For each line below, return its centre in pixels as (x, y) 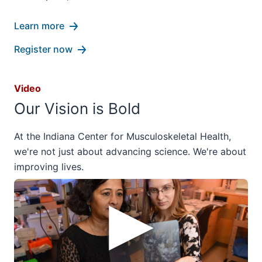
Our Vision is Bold (77, 108)
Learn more (39, 25)
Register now (43, 49)
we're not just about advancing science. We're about (130, 151)
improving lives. (49, 166)
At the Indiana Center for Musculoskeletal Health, (123, 136)
